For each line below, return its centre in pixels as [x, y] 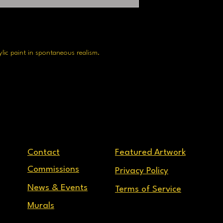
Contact [44, 153]
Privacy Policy [142, 171]
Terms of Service [148, 189]
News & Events [57, 188]
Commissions [53, 169]
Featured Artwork [150, 153]
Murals [41, 206]
